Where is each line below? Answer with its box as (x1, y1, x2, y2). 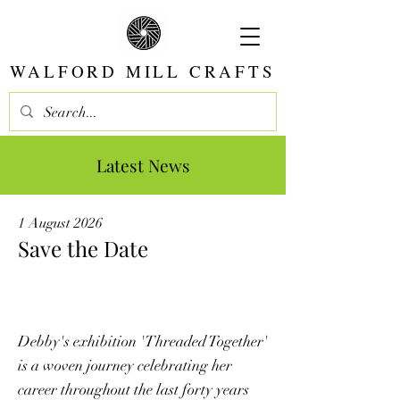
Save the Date (18, 234, 148, 262)
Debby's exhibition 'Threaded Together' (18, 332, 268, 351)
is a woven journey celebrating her (18, 356, 232, 375)
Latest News (96, 154, 190, 177)
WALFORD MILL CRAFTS (10, 60, 276, 82)
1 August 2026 (18, 214, 103, 232)
